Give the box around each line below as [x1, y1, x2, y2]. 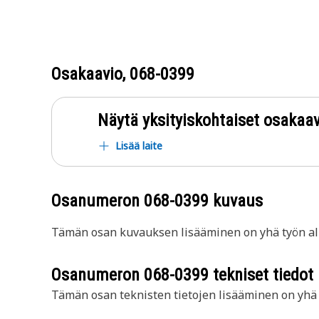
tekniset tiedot [209, 265, 313, 285]
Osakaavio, [51, 64, 130, 84]
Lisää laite [115, 139, 162, 152]
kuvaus [209, 191, 263, 211]
